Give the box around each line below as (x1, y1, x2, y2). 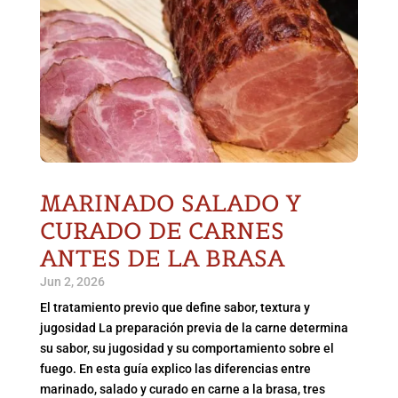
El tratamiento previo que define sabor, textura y (39, 300, 310, 315)
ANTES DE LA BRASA (39, 243, 284, 274)
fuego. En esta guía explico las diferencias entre (39, 362, 311, 377)
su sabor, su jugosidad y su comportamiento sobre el (39, 341, 334, 356)
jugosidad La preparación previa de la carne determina (39, 321, 348, 336)
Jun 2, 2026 (39, 275, 105, 290)
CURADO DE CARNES (39, 216, 284, 246)
